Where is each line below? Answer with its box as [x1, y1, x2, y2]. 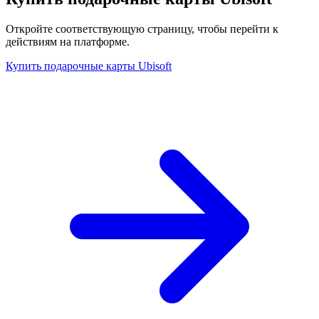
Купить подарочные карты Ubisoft [6, 59, 172, 72]
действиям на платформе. [6, 35, 130, 48]
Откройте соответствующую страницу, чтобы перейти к [6, 22, 278, 35]
